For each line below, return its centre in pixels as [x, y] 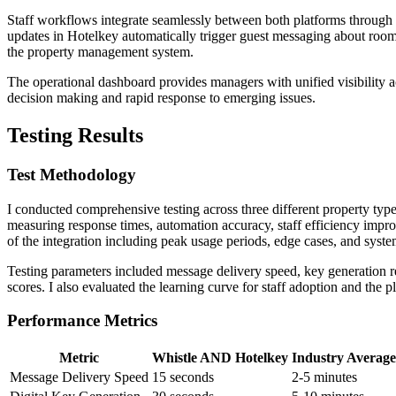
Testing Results [75, 135]
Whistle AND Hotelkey [220, 357]
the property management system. [100, 52]
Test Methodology [72, 174]
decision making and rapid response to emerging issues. [161, 98]
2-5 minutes [324, 377]
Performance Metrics [82, 321]
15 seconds [183, 377]
